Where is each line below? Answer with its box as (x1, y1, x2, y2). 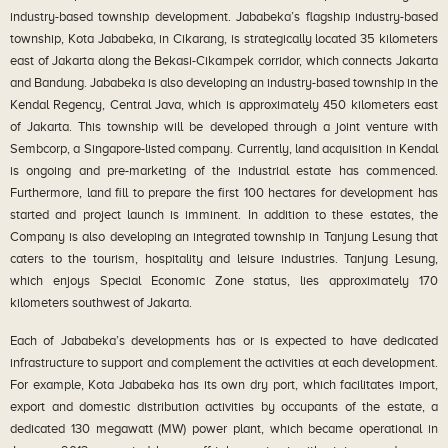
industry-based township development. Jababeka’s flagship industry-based (10, 9, 438, 24)
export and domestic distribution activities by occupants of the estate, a (10, 399, 438, 414)
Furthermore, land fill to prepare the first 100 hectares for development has (10, 185, 438, 200)
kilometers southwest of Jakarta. (10, 295, 192, 310)
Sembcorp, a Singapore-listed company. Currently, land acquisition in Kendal (10, 141, 438, 156)
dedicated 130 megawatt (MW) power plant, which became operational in (10, 421, 438, 436)
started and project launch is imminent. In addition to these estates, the (10, 207, 438, 222)
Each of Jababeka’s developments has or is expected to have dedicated (10, 333, 438, 348)
